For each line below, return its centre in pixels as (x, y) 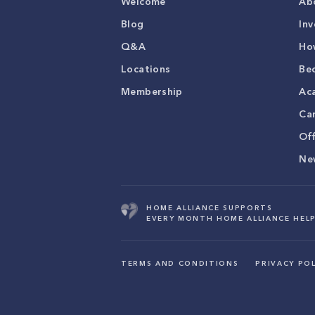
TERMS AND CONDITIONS (180, 263)
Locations (146, 69)
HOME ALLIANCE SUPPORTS (210, 208)
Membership (152, 91)
